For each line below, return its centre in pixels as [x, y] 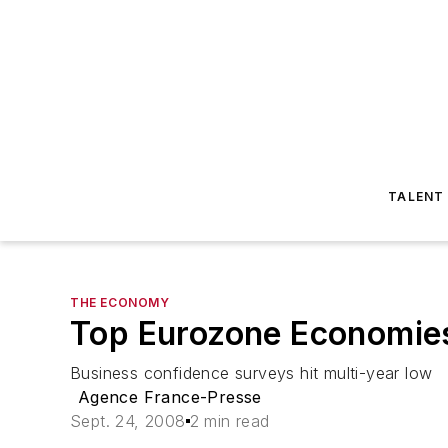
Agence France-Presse [169, 397]
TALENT [416, 196]
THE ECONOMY [120, 302]
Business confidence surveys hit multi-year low [251, 373]
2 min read [229, 421]
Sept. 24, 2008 [128, 421]
